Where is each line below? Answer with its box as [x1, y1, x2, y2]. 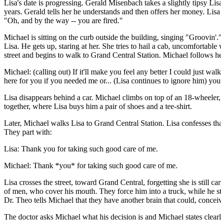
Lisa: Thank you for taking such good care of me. [4, 145, 158, 153]
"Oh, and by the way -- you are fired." [4, 16, 123, 25]
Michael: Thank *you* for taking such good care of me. [4, 161, 178, 170]
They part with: [4, 128, 52, 136]
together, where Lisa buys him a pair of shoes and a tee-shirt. [4, 102, 192, 110]
